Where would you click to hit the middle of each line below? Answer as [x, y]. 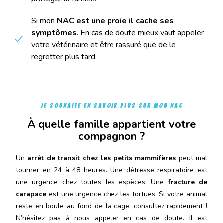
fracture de [187, 182]
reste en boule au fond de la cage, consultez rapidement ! [111, 206]
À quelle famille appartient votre [111, 124]
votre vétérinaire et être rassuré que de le [104, 45]
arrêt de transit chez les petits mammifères [102, 158]
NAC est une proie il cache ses [115, 21]
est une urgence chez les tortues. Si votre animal [127, 194]
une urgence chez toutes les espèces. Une [92, 182]
